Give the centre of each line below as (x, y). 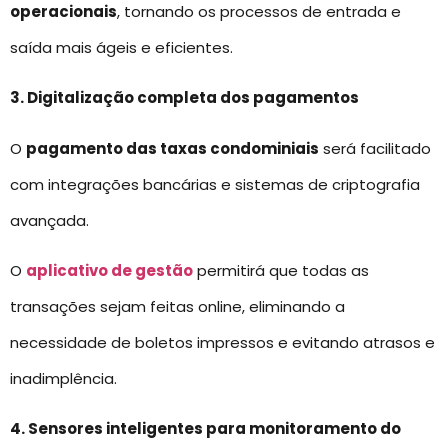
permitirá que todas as (281, 271)
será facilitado (375, 148)
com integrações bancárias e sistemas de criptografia (215, 184)
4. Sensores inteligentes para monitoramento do (205, 429)
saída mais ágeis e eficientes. (121, 47)
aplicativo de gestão (109, 271)
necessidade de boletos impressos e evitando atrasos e (222, 343)
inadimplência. (63, 379)
